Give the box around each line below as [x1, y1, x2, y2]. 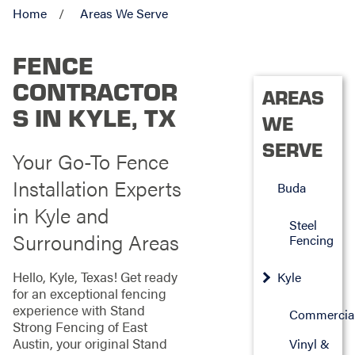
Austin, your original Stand [12, 334, 167, 353]
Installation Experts [12, 173, 181, 203]
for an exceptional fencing [12, 284, 166, 303]
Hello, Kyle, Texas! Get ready [12, 267, 177, 287]
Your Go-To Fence [12, 146, 169, 176]
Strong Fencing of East [12, 317, 147, 337]
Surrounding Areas [12, 227, 179, 257]
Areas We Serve [79, 4, 168, 23]
